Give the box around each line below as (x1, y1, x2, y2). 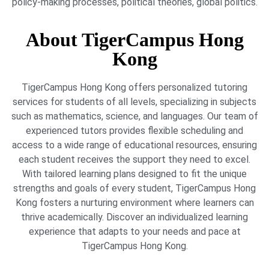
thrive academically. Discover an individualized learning (21, 211, 248, 223)
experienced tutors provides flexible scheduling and (26, 125, 243, 137)
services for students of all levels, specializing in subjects (13, 96, 256, 108)
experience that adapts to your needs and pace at (28, 226, 241, 238)
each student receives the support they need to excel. (19, 154, 250, 166)
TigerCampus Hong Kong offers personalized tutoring (22, 82, 247, 94)
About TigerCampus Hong (25, 29, 244, 51)
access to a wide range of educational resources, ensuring (12, 139, 257, 151)
